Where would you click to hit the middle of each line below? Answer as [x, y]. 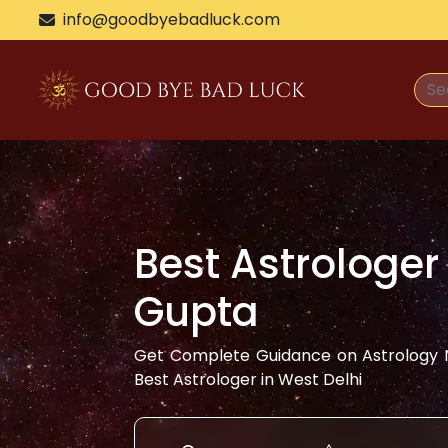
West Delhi [320, 379]
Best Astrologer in [206, 379]
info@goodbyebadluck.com [171, 19]
